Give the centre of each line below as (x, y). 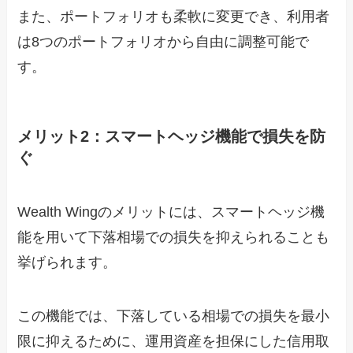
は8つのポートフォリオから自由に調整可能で (163, 41)
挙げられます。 (67, 263)
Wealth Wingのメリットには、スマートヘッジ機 (171, 212)
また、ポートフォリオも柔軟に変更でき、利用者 (174, 16)
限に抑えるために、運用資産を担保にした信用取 (174, 342)
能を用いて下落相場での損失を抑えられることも (174, 238)
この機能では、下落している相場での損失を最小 (174, 316)
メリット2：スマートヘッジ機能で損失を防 (172, 137)
